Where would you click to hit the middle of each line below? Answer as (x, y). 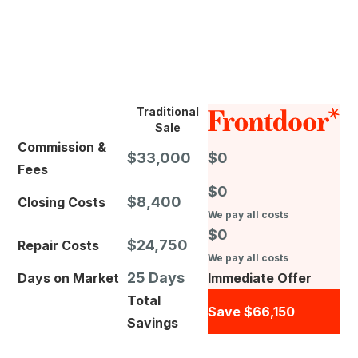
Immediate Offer (260, 278)
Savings (153, 323)
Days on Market (69, 278)
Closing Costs (62, 203)
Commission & (62, 147)
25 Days (156, 278)
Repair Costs (59, 246)
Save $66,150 (252, 312)
